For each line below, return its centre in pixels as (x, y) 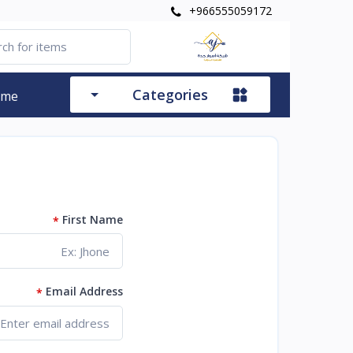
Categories (171, 95)
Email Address (84, 291)
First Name (93, 219)
